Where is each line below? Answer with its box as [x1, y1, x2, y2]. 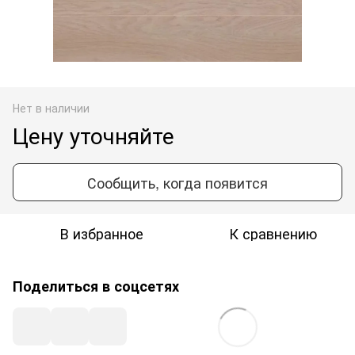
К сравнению [228, 222, 317, 243]
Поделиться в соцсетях [13, 275, 179, 296]
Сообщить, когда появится [87, 171, 268, 193]
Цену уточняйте [13, 118, 174, 151]
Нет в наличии [13, 99, 90, 116]
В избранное [59, 222, 143, 243]
